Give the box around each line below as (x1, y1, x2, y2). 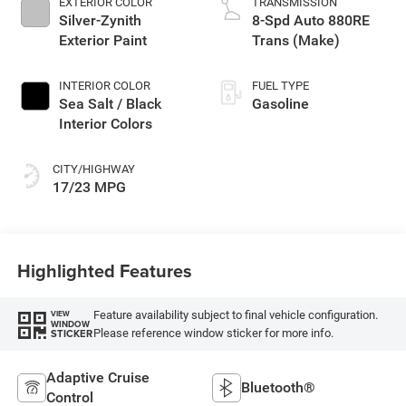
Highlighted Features (16, 256, 192, 284)
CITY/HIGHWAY (52, 162, 135, 177)
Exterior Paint (58, 32, 147, 50)
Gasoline (252, 95, 309, 113)
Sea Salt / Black (58, 95, 161, 113)
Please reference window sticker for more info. (92, 325, 333, 340)
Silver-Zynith (58, 12, 141, 30)
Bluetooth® (241, 378, 315, 396)
